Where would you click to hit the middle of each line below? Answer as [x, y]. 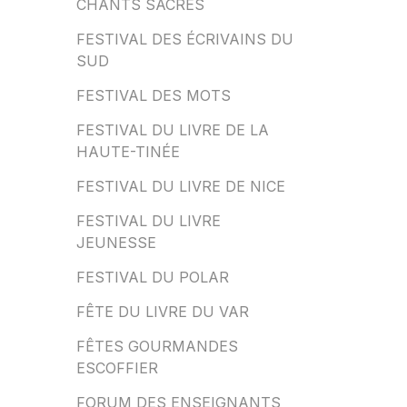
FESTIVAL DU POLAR [152, 277]
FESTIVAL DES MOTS [153, 95]
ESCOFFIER [117, 368]
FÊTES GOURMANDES [157, 346]
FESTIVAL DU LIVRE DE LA [172, 130]
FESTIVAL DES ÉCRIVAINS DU [184, 39]
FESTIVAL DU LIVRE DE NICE [180, 186]
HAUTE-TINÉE [128, 152]
